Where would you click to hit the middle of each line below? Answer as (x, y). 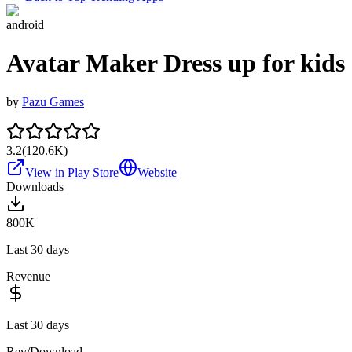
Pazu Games (53, 101)
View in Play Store (72, 172)
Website (157, 172)
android (25, 25)
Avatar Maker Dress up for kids (176, 63)
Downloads (35, 186)
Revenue (28, 276)
